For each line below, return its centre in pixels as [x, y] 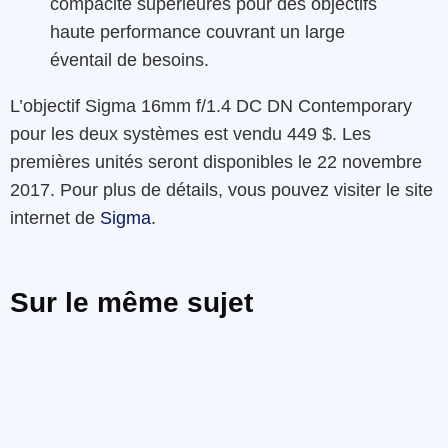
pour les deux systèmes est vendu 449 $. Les [190, 133]
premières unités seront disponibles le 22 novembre [216, 161]
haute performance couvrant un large [197, 32]
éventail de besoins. [129, 60]
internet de [55, 217]
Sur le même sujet [131, 303]
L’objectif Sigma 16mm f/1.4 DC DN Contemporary [211, 105]
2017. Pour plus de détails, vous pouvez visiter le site [221, 189]
